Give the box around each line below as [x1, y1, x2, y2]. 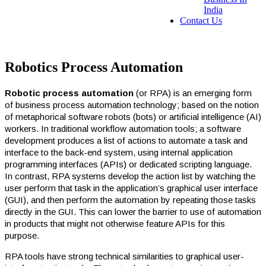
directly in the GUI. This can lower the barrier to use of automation [5, 206, 261, 217]
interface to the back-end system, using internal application [5, 147, 233, 157]
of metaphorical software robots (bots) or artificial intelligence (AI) [5, 111, 261, 122]
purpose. [5, 230, 39, 240]
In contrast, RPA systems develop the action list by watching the [5, 170, 255, 181]
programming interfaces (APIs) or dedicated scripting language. [5, 159, 252, 169]
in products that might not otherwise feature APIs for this [5, 218, 225, 229]
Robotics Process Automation [5, 59, 183, 75]
